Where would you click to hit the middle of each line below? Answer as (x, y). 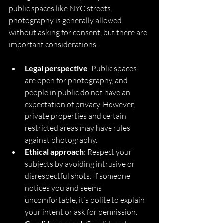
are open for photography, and (77, 80)
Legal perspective (56, 68)
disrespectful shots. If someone (78, 175)
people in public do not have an (78, 92)
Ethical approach (54, 151)
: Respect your (109, 152)
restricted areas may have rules (78, 128)
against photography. (61, 140)
